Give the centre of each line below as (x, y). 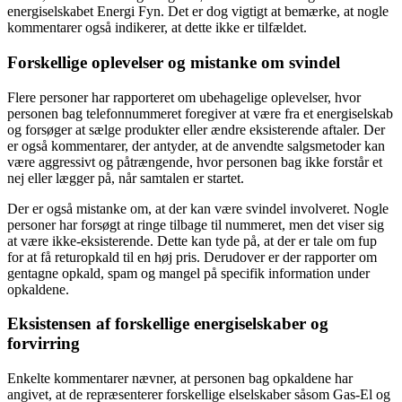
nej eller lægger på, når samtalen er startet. (126, 178)
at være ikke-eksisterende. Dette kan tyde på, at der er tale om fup (192, 240)
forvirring (44, 344)
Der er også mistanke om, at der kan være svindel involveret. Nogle (198, 208)
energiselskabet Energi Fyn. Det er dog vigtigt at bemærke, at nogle (198, 12)
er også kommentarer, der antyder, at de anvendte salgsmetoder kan (196, 145)
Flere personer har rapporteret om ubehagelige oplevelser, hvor (184, 97)
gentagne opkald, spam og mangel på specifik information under (188, 273)
